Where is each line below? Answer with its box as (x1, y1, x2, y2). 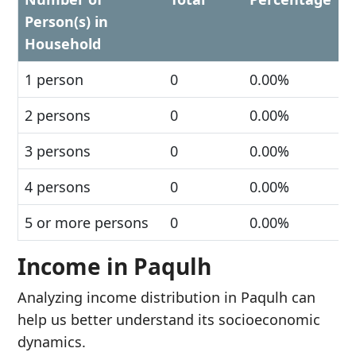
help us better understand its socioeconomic (17, 310, 320, 329)
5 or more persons (25, 213, 149, 232)
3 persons (25, 141, 91, 161)
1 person (25, 70, 83, 89)
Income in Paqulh (17, 251, 211, 281)
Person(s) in (25, 12, 108, 31)
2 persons (25, 106, 91, 125)
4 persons (25, 177, 91, 196)
